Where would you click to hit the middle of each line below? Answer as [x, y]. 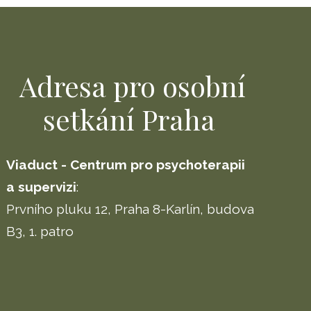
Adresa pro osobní [133, 86]
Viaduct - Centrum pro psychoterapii [125, 165]
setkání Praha [133, 119]
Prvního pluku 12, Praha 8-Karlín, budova [130, 209]
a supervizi [41, 187]
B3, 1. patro [40, 231]
